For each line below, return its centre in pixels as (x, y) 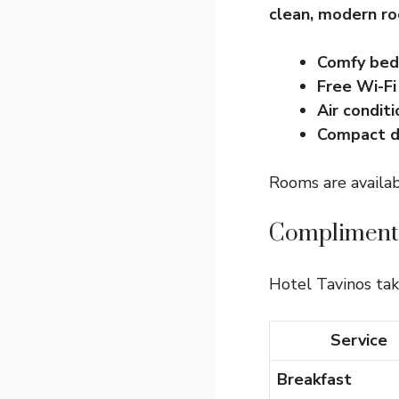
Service (359, 340)
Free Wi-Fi (357, 86)
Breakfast (314, 379)
